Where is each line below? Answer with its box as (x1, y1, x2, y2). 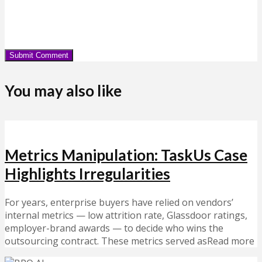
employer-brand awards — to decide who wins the (5, 222, 223, 235)
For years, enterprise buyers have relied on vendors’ (5, 196, 233, 209)
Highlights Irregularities (5, 164, 170, 184)
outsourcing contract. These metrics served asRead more (5, 235, 254, 248)
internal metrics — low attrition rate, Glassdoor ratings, (5, 209, 247, 222)
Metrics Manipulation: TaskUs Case (5, 146, 247, 165)
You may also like (5, 81, 122, 101)
